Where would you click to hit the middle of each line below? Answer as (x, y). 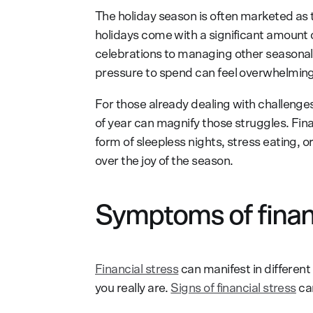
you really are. (133, 288)
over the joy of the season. (164, 161)
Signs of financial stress (233, 288)
